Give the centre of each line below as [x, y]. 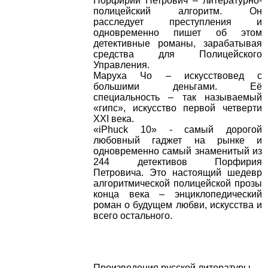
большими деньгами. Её [178, 87]
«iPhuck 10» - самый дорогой [178, 130]
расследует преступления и [178, 22]
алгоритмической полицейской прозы [178, 184]
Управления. [121, 65]
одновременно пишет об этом [178, 33]
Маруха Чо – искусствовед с [178, 76]
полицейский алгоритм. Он [178, 11]
